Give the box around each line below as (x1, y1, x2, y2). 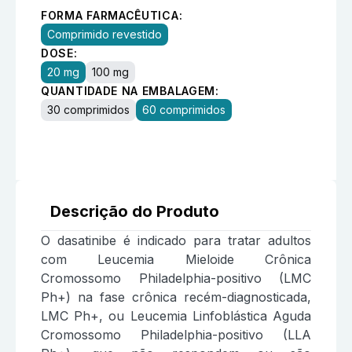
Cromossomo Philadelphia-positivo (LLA (41, 327, 311, 343)
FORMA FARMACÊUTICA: (41, 8, 183, 22)
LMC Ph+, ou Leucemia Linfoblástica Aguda (41, 308, 311, 324)
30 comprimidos (47, 102, 130, 116)
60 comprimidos (142, 102, 225, 116)
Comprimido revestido (47, 27, 162, 41)
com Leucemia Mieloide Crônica (41, 251, 311, 268)
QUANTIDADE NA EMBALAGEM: (41, 83, 219, 97)
